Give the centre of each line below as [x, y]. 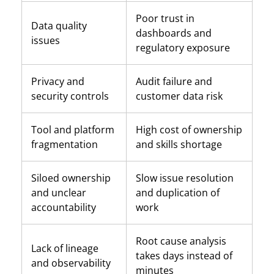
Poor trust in [165, 18]
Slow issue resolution [185, 178]
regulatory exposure [183, 47]
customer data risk [179, 96]
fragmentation [65, 144]
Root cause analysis [181, 241]
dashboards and [174, 33]
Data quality [59, 25]
